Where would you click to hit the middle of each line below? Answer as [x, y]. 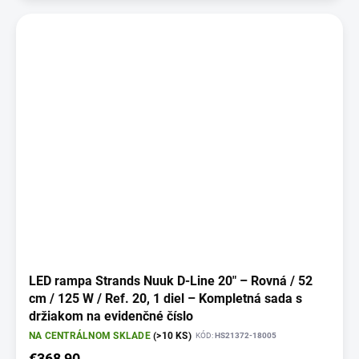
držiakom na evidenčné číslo [111, 317]
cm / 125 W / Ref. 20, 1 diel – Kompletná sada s [165, 299]
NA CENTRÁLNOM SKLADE [91, 336]
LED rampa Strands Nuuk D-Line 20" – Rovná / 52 [171, 281]
